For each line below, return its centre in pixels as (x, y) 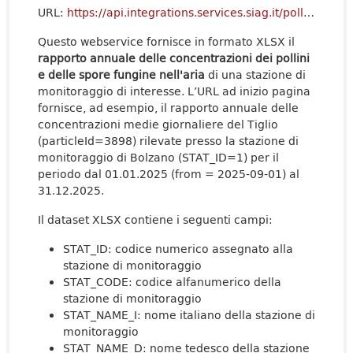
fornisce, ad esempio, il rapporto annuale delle (168, 108)
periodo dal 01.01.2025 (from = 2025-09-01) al (169, 174)
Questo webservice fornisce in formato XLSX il (166, 41)
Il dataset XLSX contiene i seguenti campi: (155, 219)
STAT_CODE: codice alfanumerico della (172, 282)
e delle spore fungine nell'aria (121, 74)
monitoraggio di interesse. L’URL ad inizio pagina (174, 91)
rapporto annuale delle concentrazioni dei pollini (174, 58)
